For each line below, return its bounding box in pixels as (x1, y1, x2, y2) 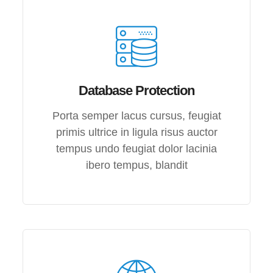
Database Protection (79, 82, 194, 98)
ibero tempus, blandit (85, 158, 188, 171)
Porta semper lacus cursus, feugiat (52, 109, 221, 122)
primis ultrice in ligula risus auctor (55, 126, 218, 138)
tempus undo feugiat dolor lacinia (56, 142, 217, 155)
